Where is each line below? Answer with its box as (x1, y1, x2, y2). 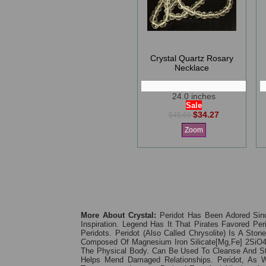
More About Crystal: (81, 211, 157, 220)
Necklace (175, 63, 209, 72)
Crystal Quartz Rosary (150, 53, 233, 63)
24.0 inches (172, 91, 216, 101)
